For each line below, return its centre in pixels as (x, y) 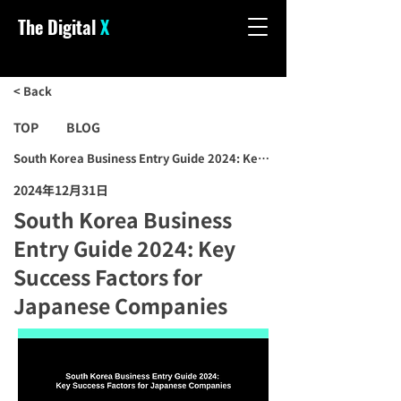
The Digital (57, 27)
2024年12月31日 (61, 190)
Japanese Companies (120, 305)
